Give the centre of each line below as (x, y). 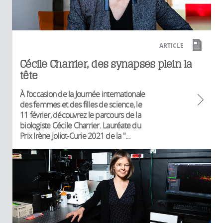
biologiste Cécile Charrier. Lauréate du (80, 125)
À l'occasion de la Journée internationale (83, 94)
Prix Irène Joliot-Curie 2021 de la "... (75, 136)
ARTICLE (171, 45)
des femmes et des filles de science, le (81, 104)
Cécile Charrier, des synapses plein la (106, 64)
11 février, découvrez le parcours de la (80, 115)
